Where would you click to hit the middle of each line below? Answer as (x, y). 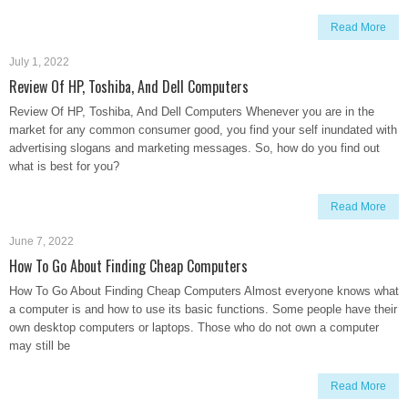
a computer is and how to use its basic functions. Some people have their (203, 309)
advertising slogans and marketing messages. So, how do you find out (194, 148)
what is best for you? (64, 166)
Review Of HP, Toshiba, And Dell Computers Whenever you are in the (192, 112)
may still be (40, 346)
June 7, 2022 (41, 241)
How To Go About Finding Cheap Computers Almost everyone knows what (204, 291)
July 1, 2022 (39, 62)
